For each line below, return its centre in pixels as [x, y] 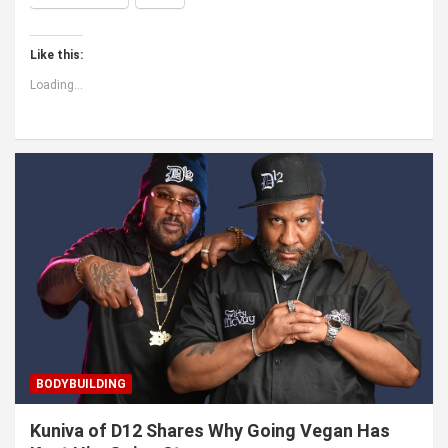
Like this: [56, 54]
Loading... [56, 84]
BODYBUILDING [81, 383]
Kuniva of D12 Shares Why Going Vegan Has [210, 430]
